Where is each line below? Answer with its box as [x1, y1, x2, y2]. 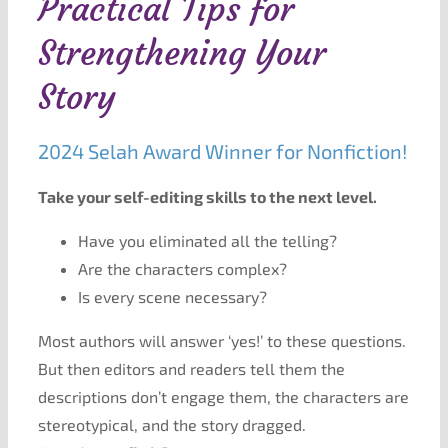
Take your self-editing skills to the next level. [37, 187, 377, 206]
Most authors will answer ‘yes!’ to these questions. [37, 331, 406, 350]
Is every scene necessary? [77, 287, 267, 306]
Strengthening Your [37, 32, 326, 74]
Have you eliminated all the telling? [77, 231, 337, 250]
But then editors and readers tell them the [37, 359, 345, 378]
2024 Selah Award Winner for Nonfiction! [37, 139, 407, 163]
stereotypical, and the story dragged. [37, 415, 306, 434]
